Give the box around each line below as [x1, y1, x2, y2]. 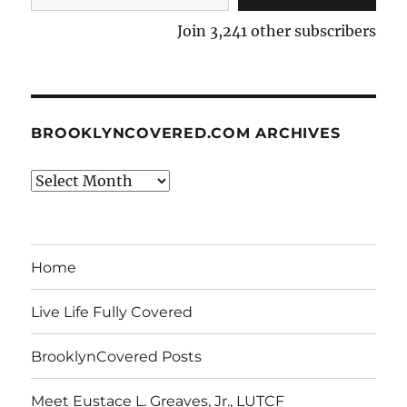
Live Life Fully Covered [31, 303, 194, 321]
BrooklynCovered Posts [31, 347, 203, 365]
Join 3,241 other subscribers [176, 22, 376, 41]
